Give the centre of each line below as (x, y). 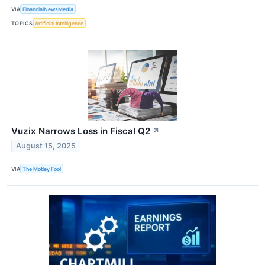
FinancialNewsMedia (48, 9)
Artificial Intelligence (59, 23)
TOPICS (22, 23)
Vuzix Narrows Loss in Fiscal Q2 (81, 131)
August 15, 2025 (46, 146)
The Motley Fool (42, 169)
